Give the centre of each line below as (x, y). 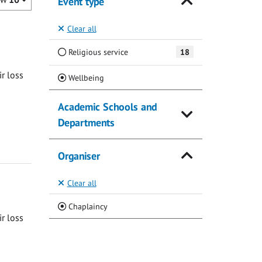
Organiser (79, 156)
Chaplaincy (87, 206)
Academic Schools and (107, 106)
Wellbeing (85, 78)
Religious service (97, 52)
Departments (86, 122)
